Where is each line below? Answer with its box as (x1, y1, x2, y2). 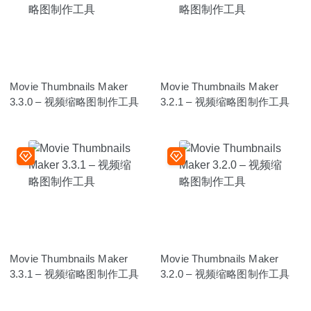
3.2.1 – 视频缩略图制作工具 (160, 95, 290, 108)
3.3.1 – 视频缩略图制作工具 (10, 267, 140, 280)
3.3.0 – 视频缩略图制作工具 (10, 95, 140, 108)
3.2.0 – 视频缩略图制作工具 (160, 267, 290, 280)
